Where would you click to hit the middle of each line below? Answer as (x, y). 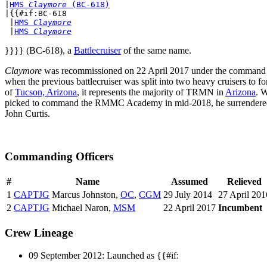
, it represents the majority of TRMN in (151, 92)
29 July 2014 (188, 194)
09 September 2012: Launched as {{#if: (104, 256)
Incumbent (240, 207)
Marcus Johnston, (85, 194)
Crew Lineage (39, 232)
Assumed (190, 181)
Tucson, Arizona (46, 92)
